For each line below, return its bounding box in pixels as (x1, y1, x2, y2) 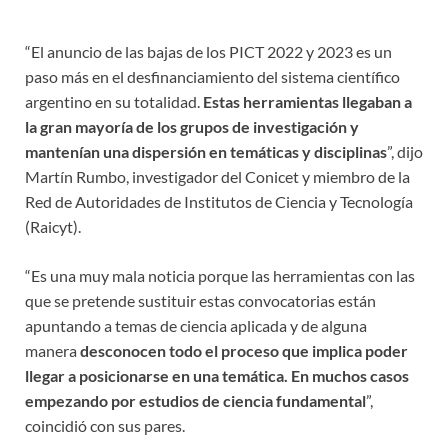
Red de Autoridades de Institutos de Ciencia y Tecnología (25, 192, 413, 212)
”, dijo (387, 142, 423, 162)
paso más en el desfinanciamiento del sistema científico (25, 67, 400, 87)
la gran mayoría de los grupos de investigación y (25, 117, 359, 137)
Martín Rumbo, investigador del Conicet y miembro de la (25, 167, 410, 187)
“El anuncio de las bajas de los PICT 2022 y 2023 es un (25, 42, 392, 62)
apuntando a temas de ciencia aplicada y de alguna (25, 316, 367, 336)
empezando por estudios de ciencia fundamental (25, 391, 366, 411)
